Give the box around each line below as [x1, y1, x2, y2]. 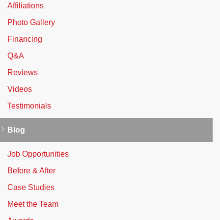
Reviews [7, 68, 38, 77]
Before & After [7, 166, 55, 175]
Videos [7, 84, 32, 93]
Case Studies [7, 183, 55, 192]
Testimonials [7, 101, 51, 110]
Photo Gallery [7, 18, 55, 27]
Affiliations [7, 1, 44, 10]
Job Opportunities [7, 149, 69, 158]
